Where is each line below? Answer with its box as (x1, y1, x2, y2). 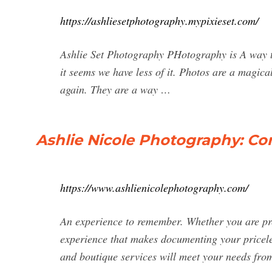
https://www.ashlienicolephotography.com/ (60, 180, 248, 195)
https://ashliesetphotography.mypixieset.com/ (60, 13, 259, 28)
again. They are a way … (60, 82, 171, 97)
